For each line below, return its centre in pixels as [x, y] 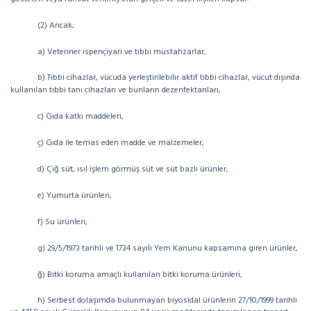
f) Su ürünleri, [62, 222]
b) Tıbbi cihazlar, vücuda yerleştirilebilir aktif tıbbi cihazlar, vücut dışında [169, 78]
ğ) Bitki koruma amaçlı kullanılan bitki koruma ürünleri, [140, 275]
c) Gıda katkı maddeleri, [81, 117]
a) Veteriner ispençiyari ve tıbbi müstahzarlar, [122, 52]
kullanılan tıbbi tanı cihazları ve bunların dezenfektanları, [116, 90]
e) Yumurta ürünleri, [77, 196]
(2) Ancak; [56, 26]
